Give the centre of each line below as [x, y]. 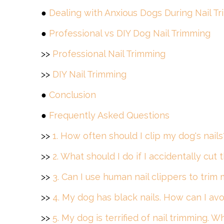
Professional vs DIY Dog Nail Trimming [130, 33]
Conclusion [72, 95]
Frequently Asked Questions [109, 115]
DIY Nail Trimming [89, 74]
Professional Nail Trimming [109, 54]
